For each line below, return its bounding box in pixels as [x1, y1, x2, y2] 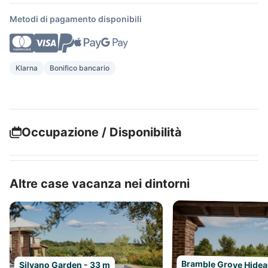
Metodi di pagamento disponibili [10, 13, 142, 24]
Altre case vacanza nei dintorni [10, 176, 190, 191]
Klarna [16, 63, 38, 72]
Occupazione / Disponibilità [22, 125, 182, 139]
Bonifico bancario [50, 63, 109, 72]
